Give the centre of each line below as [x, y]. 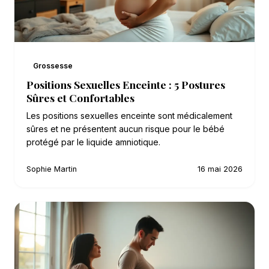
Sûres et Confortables [80, 97]
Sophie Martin [52, 169]
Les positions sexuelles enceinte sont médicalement [129, 115]
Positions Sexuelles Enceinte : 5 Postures [126, 84]
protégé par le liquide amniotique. [93, 142]
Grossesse [53, 65]
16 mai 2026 [220, 169]
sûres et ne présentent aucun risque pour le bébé [125, 128]
